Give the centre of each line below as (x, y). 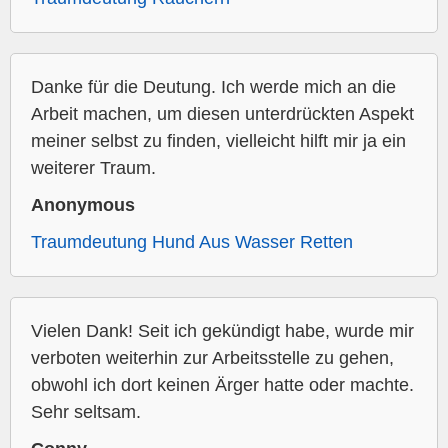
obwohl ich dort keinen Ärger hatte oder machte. (222, 385)
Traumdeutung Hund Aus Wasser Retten (192, 242)
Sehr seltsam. (86, 412)
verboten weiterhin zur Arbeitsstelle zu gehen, (212, 358)
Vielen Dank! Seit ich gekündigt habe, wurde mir (222, 331)
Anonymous (83, 205)
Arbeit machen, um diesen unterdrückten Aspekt (222, 114)
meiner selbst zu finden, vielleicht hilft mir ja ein (218, 141)
